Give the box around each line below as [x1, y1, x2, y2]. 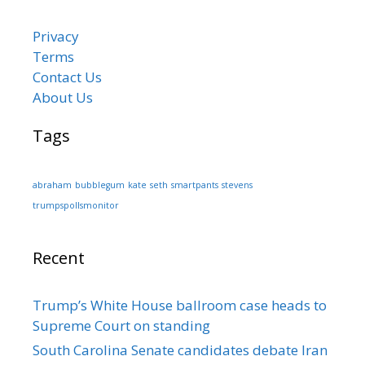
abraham [33, 179, 72, 191]
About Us [33, 88, 93, 107]
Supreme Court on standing [33, 316, 210, 335]
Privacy [33, 27, 79, 46]
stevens [222, 179, 253, 191]
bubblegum [75, 179, 125, 191]
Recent [33, 247, 85, 269]
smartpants [171, 179, 218, 191]
